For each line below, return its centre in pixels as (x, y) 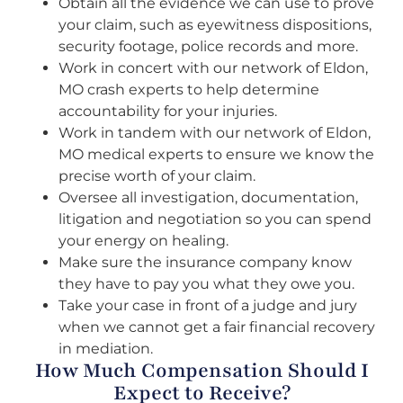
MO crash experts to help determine (189, 90)
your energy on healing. (143, 241)
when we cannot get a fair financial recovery (217, 327)
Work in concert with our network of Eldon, (213, 68)
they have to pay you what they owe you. (206, 284)
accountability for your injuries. (168, 112)
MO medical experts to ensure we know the (216, 155)
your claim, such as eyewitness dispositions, (215, 25)
